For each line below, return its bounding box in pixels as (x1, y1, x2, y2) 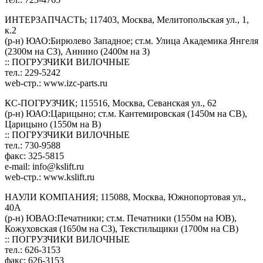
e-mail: (5, 161, 32, 171)
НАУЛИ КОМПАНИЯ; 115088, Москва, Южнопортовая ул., (5, 191, 246, 202)
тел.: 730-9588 (5, 140, 60, 150)
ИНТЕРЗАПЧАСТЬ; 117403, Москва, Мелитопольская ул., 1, (5, 14, 249, 25)
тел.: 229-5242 (5, 67, 60, 77)
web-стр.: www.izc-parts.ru (5, 77, 107, 88)
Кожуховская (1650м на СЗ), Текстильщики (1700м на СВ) (5, 223, 238, 234)
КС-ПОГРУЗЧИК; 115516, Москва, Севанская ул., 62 (5, 97, 217, 108)
